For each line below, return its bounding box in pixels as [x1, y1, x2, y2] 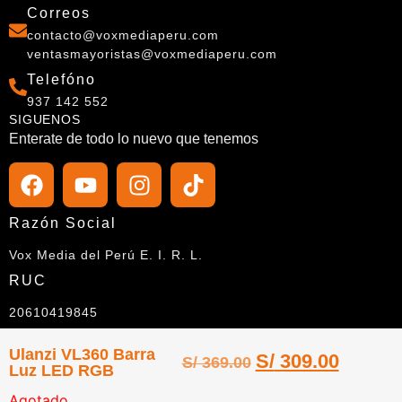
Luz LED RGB [9, 362, 114, 380]
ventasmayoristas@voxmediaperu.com [27, 46, 277, 61]
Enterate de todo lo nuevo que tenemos [9, 130, 258, 146]
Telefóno [27, 71, 96, 87]
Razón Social [9, 215, 117, 232]
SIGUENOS [9, 111, 81, 127]
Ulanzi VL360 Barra [9, 345, 155, 364]
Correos [27, 4, 91, 21]
